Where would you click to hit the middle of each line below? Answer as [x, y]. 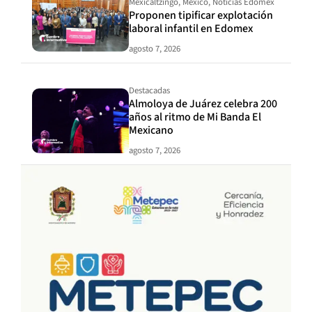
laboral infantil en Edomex [191, 28]
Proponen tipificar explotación [201, 15]
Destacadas [150, 90]
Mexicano [151, 130]
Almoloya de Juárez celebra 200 [203, 103]
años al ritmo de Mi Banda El [195, 117]
